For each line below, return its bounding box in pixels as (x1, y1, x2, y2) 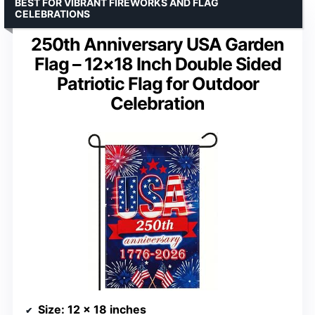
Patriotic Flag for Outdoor (56, 73, 259, 95)
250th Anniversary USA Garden (31, 34, 284, 56)
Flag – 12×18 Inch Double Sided (34, 53, 281, 75)
